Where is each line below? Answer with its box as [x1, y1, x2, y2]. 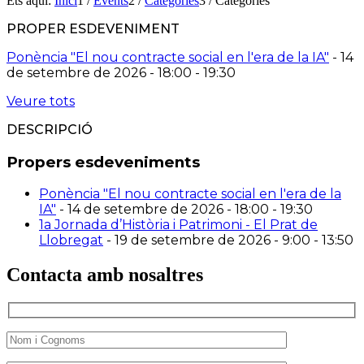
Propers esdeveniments [6, 152, 200, 171]
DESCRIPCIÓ [6, 121, 93, 137]
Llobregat [39, 232, 103, 249]
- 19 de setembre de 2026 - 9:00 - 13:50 [103, 232, 353, 249]
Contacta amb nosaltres [6, 264, 203, 286]
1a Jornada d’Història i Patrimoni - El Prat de [39, 217, 318, 233]
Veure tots [6, 93, 75, 109]
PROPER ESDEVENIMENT [6, 20, 180, 37]
